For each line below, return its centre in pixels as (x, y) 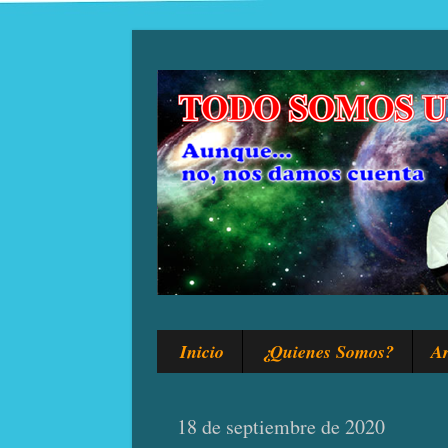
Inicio (201, 351)
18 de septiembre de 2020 (281, 427)
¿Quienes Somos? (327, 351)
